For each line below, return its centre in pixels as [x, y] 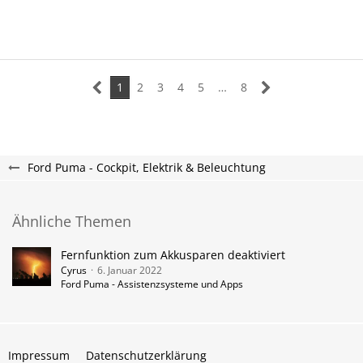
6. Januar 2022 [130, 270]
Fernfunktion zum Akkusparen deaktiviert [173, 255]
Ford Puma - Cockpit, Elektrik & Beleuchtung [147, 167]
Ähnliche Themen [72, 221]
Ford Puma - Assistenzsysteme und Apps [152, 284]
